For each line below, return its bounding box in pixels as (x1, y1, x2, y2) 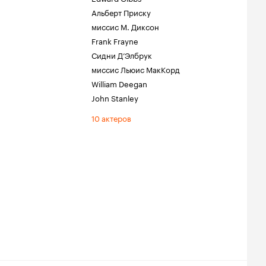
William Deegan (91, 77, 147, 89)
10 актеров (91, 112, 131, 123)
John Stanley (91, 91, 138, 103)
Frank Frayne (91, 34, 138, 46)
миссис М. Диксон (91, 20, 159, 32)
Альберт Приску (91, 6, 151, 18)
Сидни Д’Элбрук (91, 49, 152, 61)
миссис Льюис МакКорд (91, 63, 180, 75)
